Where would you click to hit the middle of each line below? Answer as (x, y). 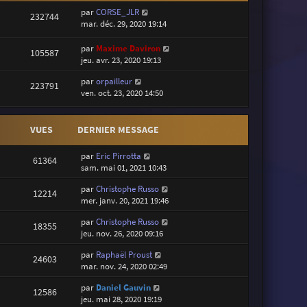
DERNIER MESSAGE (119, 130)
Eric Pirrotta (119, 156)
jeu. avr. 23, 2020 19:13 (121, 60)
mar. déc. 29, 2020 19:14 (124, 23)
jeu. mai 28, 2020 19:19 (122, 299)
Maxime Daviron (128, 48)
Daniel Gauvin (124, 288)
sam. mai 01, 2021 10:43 (124, 168)
